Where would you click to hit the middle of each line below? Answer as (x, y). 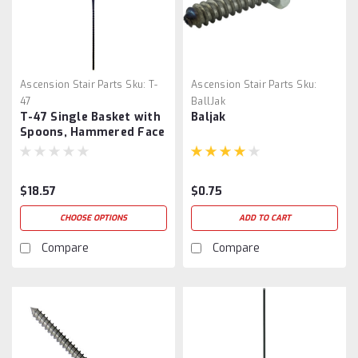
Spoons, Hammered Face (93, 132)
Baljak (209, 117)
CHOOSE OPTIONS (93, 217)
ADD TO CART (265, 217)
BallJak (208, 101)
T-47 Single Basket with (90, 117)
